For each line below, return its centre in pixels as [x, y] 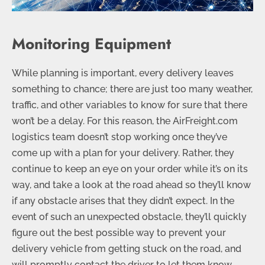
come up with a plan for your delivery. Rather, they [123, 153]
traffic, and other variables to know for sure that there [130, 105]
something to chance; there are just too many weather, [132, 89]
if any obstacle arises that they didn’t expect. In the [123, 201]
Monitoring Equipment [91, 43]
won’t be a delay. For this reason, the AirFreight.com [125, 121]
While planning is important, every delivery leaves [123, 73]
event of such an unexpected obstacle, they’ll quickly [129, 216]
